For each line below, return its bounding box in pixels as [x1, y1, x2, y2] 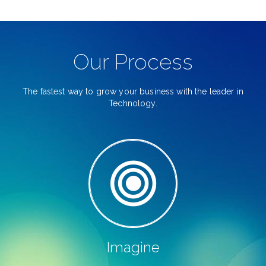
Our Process [73, 49, 193, 74]
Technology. [109, 99, 157, 108]
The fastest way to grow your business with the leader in [23, 87, 243, 96]
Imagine [106, 239, 160, 256]
